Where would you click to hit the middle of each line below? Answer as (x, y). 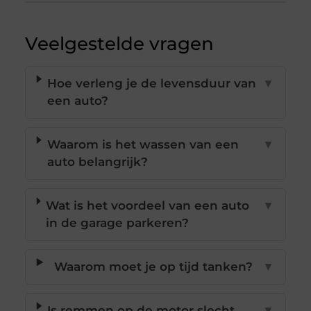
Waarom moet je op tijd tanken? (153, 267)
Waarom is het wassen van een (143, 145)
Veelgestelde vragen (119, 44)
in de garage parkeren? (118, 223)
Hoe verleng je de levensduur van (152, 84)
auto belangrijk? (97, 162)
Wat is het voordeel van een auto (148, 206)
